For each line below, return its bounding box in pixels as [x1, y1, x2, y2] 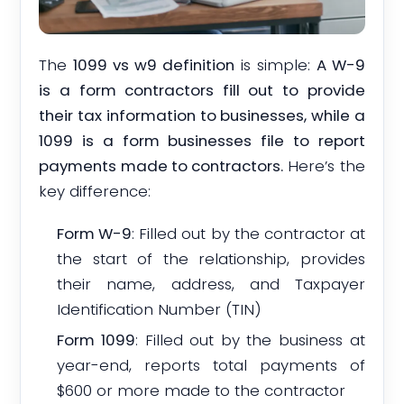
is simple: [234, 54, 317, 77]
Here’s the [283, 155, 365, 178]
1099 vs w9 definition [73, 54, 235, 77]
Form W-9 [57, 222, 133, 244]
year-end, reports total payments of [57, 354, 365, 377]
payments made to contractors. [39, 155, 284, 178]
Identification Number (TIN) [57, 298, 262, 320]
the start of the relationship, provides [57, 247, 365, 270]
